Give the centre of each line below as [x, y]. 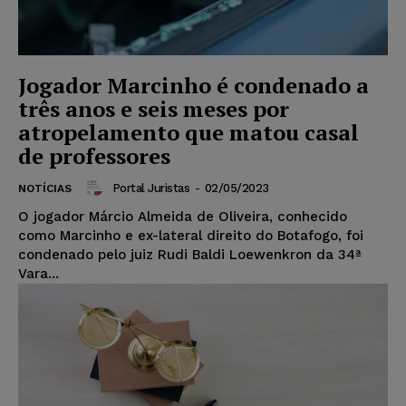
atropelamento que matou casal [188, 133]
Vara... [39, 274]
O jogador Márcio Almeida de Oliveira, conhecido [183, 217]
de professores [94, 156]
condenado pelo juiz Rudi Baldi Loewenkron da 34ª [190, 255]
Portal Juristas [150, 188]
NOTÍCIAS [45, 189]
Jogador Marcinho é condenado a [193, 86]
